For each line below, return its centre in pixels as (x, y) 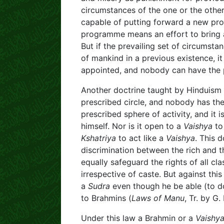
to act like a (141, 138)
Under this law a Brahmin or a (138, 218)
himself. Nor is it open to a (132, 126)
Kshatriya (98, 138)
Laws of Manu (158, 198)
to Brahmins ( (106, 198)
